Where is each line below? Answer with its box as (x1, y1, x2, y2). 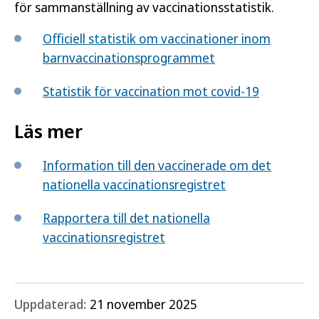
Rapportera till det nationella (43, 209, 210, 226)
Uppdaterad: (14, 295, 86, 313)
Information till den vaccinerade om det (43, 156, 271, 174)
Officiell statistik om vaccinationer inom (43, 29, 271, 47)
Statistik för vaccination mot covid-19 (43, 82, 259, 100)
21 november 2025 (90, 295, 197, 313)
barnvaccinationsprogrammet (43, 48, 215, 66)
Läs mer (14, 117, 83, 144)
